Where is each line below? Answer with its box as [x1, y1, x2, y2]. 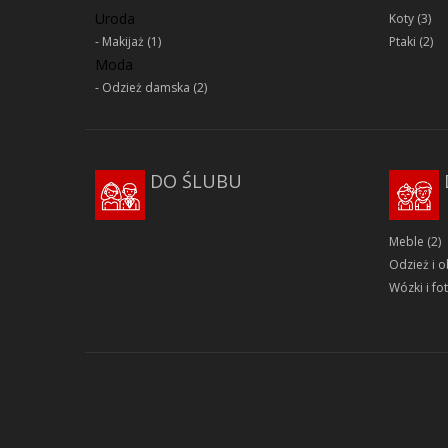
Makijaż [102, 33, 144, 51]
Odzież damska [102, 79, 190, 97]
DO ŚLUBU [150, 169, 242, 194]
